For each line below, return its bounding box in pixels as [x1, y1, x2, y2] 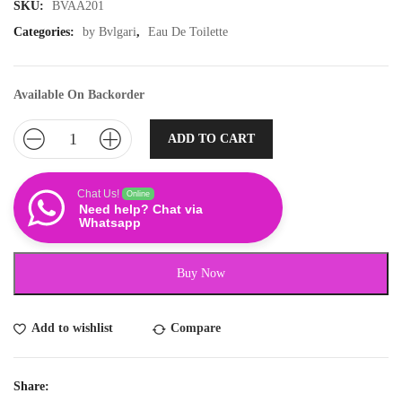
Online [127, 189, 150, 198]
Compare [170, 321, 221, 335]
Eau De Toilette [148, 25, 228, 39]
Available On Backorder [13, 88, 144, 101]
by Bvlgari [83, 25, 136, 39]
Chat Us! [77, 188, 119, 200]
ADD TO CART [168, 132, 255, 145]
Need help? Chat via [79, 202, 203, 216]
